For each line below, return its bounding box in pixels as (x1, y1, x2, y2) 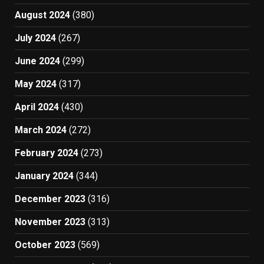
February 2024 (15, 147, 78, 159)
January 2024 (15, 170, 74, 182)
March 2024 (15, 124, 67, 136)
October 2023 (15, 239, 75, 251)
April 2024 (15, 101, 59, 113)
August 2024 (15, 9, 70, 21)
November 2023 (15, 216, 85, 228)
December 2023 (15, 193, 85, 205)
